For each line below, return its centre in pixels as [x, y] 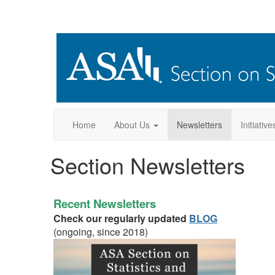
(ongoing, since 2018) [101, 232]
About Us [132, 125]
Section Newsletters [148, 165]
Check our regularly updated [121, 218]
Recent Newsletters [105, 203]
